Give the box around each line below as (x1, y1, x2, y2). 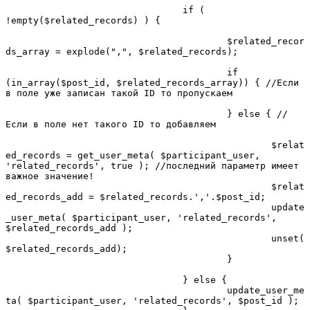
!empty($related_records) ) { (6, 15, 161, 26)
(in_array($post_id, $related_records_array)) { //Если (6, 77, 299, 88)
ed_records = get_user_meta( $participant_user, (6, 149, 260, 161)
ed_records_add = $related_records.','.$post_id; (6, 191, 266, 202)
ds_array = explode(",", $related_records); (6, 46, 238, 57)
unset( (6, 232, 271, 244)
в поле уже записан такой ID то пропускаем (6, 87, 232, 98)
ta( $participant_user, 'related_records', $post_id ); (6, 295, 299, 306)
